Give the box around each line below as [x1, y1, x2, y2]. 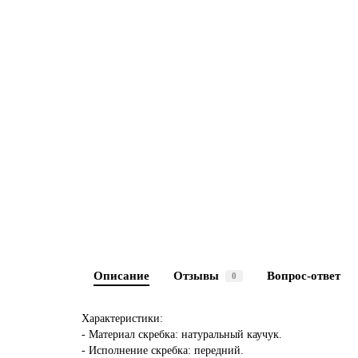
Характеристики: [82, 312, 163, 324]
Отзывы [173, 268, 219, 282]
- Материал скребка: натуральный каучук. [82, 328, 282, 340]
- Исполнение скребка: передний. [82, 344, 244, 356]
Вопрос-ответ [267, 268, 340, 282]
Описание [93, 268, 149, 282]
